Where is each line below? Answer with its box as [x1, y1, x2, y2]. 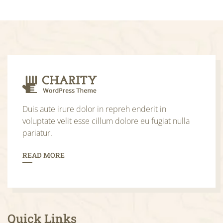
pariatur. [22, 127, 52, 139]
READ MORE [22, 150, 65, 160]
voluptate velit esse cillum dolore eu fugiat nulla [22, 115, 190, 127]
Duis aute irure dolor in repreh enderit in [22, 104, 166, 115]
